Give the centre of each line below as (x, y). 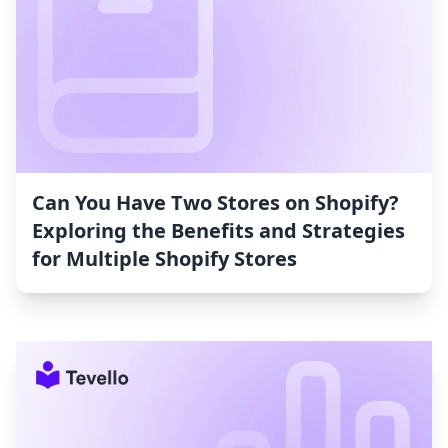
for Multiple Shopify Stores (164, 259)
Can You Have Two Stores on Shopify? (215, 203)
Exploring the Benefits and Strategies (218, 231)
